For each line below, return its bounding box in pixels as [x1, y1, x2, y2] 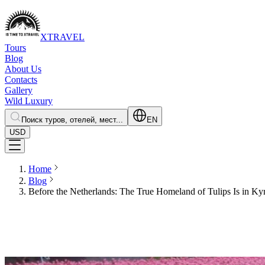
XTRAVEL [40, 32, 85, 42]
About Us [5, 64, 41, 74]
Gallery [5, 85, 33, 95]
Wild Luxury [5, 96, 53, 106]
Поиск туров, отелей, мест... [21, 115, 123, 124]
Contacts [5, 75, 37, 85]
